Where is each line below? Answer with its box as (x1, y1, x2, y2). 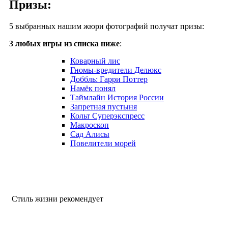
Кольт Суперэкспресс (70, 111, 145, 120)
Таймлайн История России (70, 93, 164, 102)
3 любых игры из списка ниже (9, 39, 120, 48)
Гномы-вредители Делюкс (70, 65, 161, 74)
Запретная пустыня (70, 102, 137, 111)
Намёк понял (70, 83, 116, 93)
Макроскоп (70, 120, 109, 129)
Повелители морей (70, 138, 136, 148)
